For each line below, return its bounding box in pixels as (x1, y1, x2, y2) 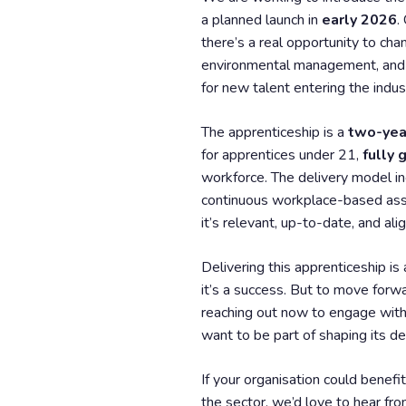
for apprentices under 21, (201, 145, 362, 165)
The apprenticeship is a (201, 122, 348, 142)
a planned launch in (201, 10, 322, 30)
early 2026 (322, 10, 397, 30)
